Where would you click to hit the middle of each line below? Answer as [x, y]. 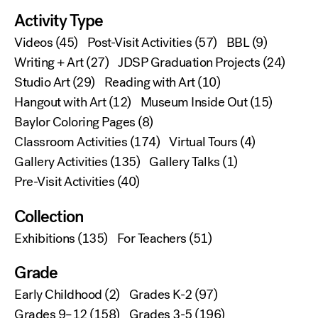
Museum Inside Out [193, 103]
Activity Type [59, 21]
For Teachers [152, 238]
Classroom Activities [71, 142]
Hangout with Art [60, 103]
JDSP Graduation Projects [189, 63]
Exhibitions [45, 238]
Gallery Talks [185, 162]
